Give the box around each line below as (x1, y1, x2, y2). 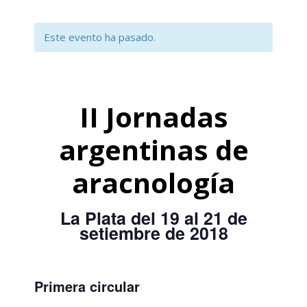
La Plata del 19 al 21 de (60, 206, 247, 230)
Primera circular (34, 275, 140, 296)
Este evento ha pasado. (44, 30, 156, 44)
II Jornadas (79, 98, 228, 136)
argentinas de (58, 131, 249, 169)
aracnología (72, 164, 235, 201)
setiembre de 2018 (79, 221, 228, 245)
